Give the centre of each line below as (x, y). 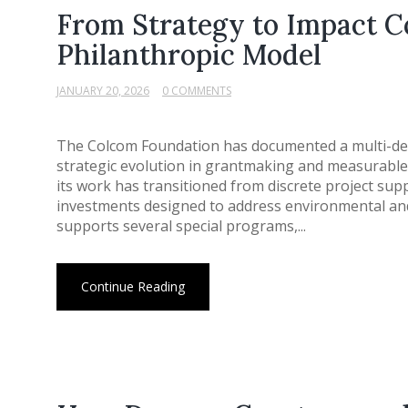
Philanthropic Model (189, 55)
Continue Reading (133, 286)
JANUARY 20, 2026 (103, 91)
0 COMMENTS (197, 91)
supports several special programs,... (181, 226)
